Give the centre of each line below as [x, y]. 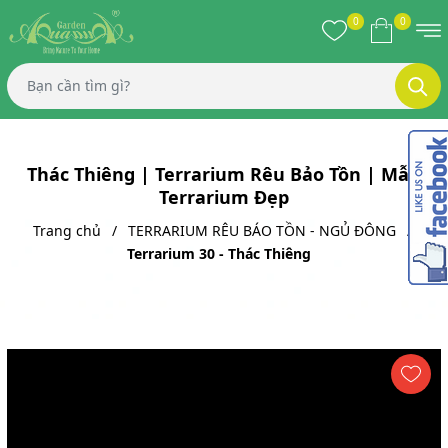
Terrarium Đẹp [224, 196]
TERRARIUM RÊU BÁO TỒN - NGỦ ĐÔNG [262, 230]
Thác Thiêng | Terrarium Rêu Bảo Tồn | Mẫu [224, 173]
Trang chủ [67, 230]
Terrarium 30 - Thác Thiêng [219, 253]
